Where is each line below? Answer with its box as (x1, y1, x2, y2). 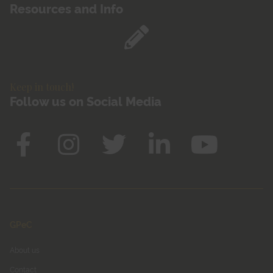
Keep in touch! (10, 80, 74, 94)
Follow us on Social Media (10, 93, 161, 110)
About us (10, 244, 40, 255)
